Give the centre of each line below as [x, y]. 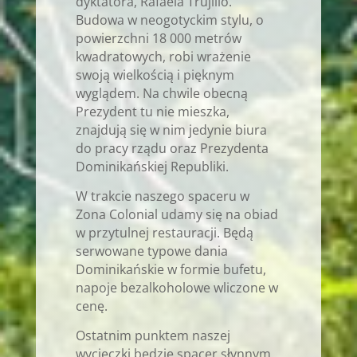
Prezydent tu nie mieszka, [152, 111]
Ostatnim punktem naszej [153, 335]
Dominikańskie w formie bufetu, [171, 269]
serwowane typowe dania [151, 251]
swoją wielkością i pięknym [155, 75]
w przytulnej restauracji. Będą [164, 232]
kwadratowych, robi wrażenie [163, 56]
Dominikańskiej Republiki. [152, 166]
